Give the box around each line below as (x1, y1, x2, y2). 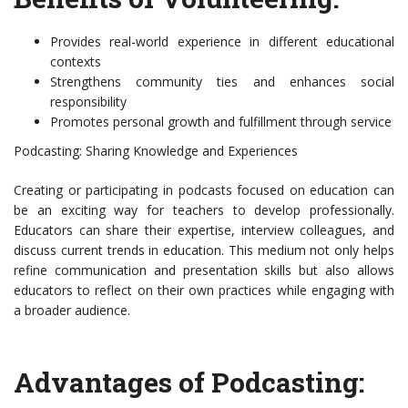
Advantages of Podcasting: (14, 364, 364, 401)
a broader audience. (14, 301, 130, 320)
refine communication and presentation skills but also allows (14, 261, 394, 280)
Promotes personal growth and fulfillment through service (50, 113, 392, 131)
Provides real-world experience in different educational (50, 33, 394, 51)
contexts (50, 53, 101, 71)
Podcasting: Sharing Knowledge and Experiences (14, 142, 298, 160)
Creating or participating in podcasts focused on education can (14, 181, 394, 199)
